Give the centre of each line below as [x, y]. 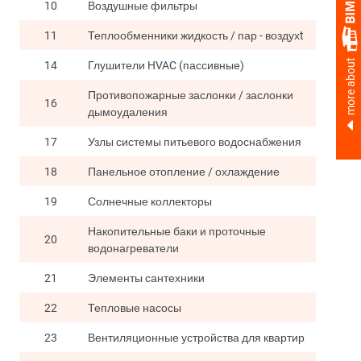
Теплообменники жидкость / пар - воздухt [196, 35]
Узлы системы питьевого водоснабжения [195, 142]
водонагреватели [133, 248]
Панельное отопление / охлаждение [184, 172]
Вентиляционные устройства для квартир [196, 338]
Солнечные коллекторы [150, 201]
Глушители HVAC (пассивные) [166, 65]
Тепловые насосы [135, 308]
